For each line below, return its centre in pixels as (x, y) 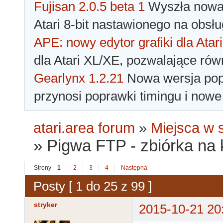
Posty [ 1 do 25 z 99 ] (93, 186)
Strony (43, 168)
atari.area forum (84, 128)
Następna (134, 168)
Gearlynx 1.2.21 (79, 78)
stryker (46, 205)
